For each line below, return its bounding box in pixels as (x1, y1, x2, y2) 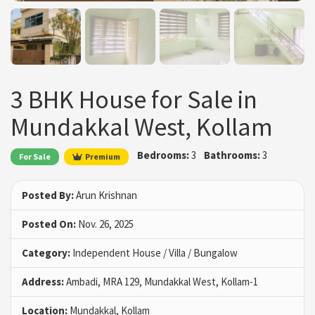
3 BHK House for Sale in (11, 84, 257, 116)
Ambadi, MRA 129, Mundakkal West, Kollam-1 (64, 274, 258, 288)
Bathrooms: (203, 148, 260, 162)
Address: (22, 274, 64, 288)
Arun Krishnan (74, 188, 137, 202)
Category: (22, 245, 70, 259)
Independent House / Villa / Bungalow (70, 245, 238, 259)
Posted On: (22, 217, 76, 231)
